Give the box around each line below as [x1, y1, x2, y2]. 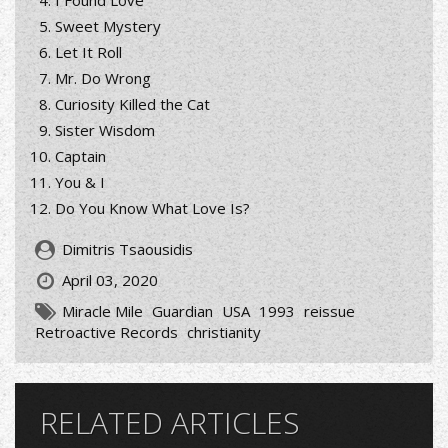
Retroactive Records [35, 321, 178, 342]
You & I [55, 171, 105, 192]
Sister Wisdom [55, 119, 155, 140]
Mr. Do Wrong [55, 67, 151, 88]
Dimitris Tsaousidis [58, 238, 193, 259]
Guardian [152, 300, 213, 321]
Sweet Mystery [55, 15, 161, 36]
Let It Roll [55, 41, 122, 62]
